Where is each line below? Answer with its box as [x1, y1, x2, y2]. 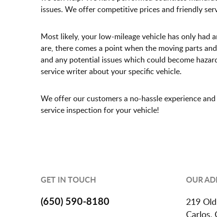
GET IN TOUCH [41, 174, 96, 185]
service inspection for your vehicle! [41, 105, 159, 115]
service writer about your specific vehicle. [41, 66, 182, 77]
